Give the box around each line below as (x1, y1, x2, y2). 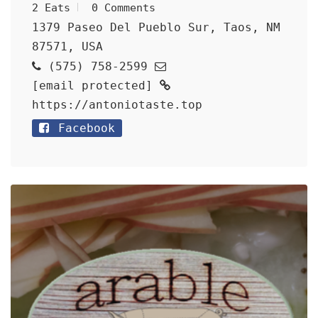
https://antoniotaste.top (32, 98, 202, 111)
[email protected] (32, 79, 153, 92)
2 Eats (32, 1, 70, 14)
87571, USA (32, 40, 103, 53)
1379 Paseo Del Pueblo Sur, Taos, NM (32, 21, 280, 34)
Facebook (51, 121, 115, 135)
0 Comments (92, 1, 155, 14)
